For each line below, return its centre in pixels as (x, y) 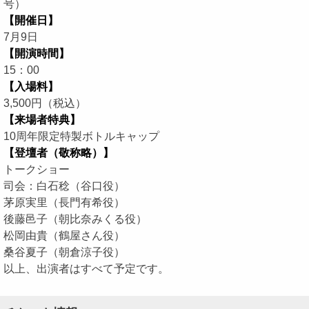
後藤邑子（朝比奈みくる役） (75, 219)
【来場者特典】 (42, 120)
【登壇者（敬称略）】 (59, 153)
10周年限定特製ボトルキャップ (81, 136)
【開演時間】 (37, 53)
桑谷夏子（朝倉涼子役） (64, 252)
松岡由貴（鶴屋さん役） (64, 236)
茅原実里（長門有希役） (64, 202)
